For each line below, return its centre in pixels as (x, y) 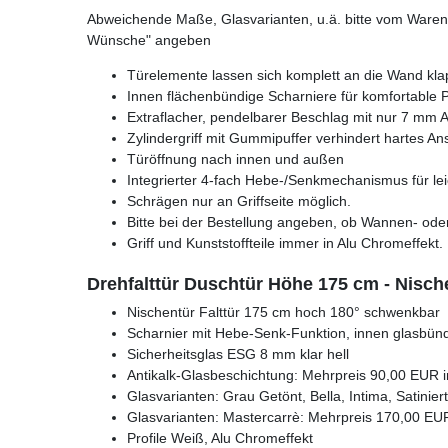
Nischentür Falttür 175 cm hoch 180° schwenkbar (283, 311)
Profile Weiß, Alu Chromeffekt (220, 437)
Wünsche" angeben (149, 39)
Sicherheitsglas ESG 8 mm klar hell (238, 353)
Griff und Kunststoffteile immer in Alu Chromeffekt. (285, 242)
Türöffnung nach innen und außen (235, 158)
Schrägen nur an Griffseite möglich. (239, 200)
